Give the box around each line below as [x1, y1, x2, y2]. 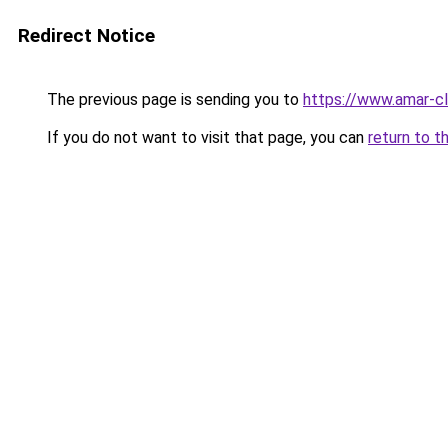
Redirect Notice [18, 24, 155, 47]
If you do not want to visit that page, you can [43, 128, 368, 147]
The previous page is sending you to [43, 90, 303, 109]
